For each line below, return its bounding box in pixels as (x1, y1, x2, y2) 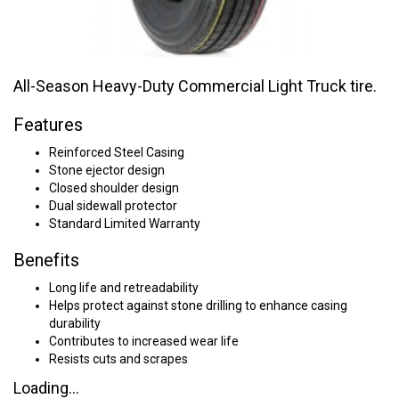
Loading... (13, 379, 79, 397)
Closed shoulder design (49, 181, 179, 195)
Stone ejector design (49, 163, 165, 177)
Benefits (13, 249, 79, 271)
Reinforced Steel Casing (49, 145, 184, 159)
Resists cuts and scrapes (49, 352, 188, 366)
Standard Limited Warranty (49, 216, 200, 231)
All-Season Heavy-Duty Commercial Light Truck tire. (13, 77, 377, 95)
